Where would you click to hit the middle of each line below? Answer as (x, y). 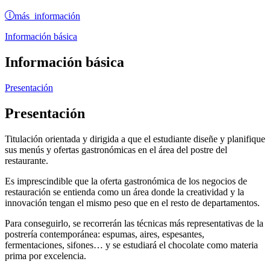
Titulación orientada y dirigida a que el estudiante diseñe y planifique (135, 139)
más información (47, 15)
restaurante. (27, 160)
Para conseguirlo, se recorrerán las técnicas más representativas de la (134, 223)
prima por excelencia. (46, 256)
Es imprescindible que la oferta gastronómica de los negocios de (126, 181)
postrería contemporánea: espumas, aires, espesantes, (105, 234)
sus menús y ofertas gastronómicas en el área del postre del (116, 149)
